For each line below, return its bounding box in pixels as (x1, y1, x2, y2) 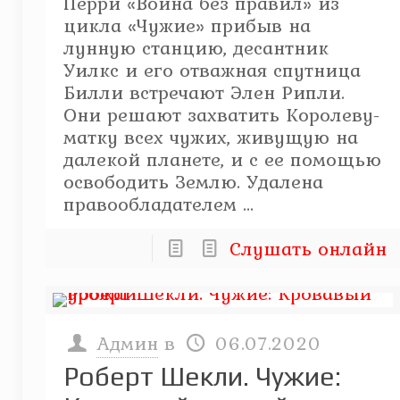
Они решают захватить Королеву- (62, 100, 380, 129)
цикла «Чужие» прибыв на (62, 11, 311, 39)
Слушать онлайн (229, 234, 387, 262)
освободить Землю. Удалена (62, 167, 323, 196)
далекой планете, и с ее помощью (62, 145, 381, 173)
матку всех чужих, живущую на (62, 122, 358, 151)
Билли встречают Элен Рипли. (62, 78, 345, 106)
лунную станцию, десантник (62, 33, 329, 62)
